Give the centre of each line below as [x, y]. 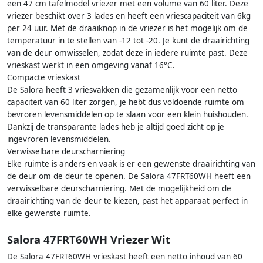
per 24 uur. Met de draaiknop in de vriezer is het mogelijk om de [127, 28]
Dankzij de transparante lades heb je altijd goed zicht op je [116, 127]
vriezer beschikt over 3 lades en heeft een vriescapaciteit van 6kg [129, 16]
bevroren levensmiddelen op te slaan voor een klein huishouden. [128, 115]
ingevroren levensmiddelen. [59, 139]
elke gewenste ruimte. [49, 213]
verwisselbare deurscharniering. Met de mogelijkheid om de [119, 189]
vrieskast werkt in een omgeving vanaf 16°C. [91, 65]
